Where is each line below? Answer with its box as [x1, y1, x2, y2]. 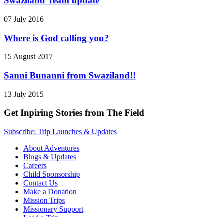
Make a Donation [23, 187, 77, 196]
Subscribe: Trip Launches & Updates [4, 127, 117, 136]
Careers [23, 161, 46, 170]
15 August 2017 [4, 52, 53, 61]
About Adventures [23, 144, 79, 153]
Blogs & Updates [23, 153, 76, 161]
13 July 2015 [4, 90, 44, 98]
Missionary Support [23, 205, 83, 214]
